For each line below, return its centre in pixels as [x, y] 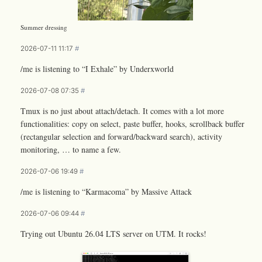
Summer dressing [44, 27]
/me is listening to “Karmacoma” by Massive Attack [106, 191]
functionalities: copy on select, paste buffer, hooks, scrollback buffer [132, 123]
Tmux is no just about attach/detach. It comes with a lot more [122, 111]
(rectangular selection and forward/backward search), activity [121, 136]
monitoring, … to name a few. [71, 149]
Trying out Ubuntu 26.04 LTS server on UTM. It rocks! [113, 233]
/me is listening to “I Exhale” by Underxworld [97, 68]
